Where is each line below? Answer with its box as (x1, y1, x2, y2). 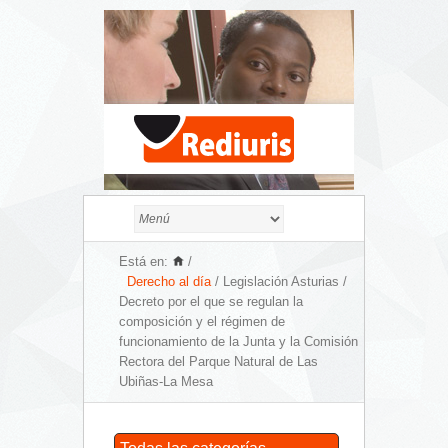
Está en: (119, 254, 168, 269)
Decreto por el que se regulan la (119, 294, 303, 309)
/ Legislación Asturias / (211, 274, 347, 289)
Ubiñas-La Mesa (119, 374, 213, 389)
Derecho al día (127, 274, 211, 289)
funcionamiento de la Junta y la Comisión (119, 334, 358, 349)
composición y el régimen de (119, 314, 285, 329)
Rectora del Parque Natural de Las (119, 354, 318, 369)
